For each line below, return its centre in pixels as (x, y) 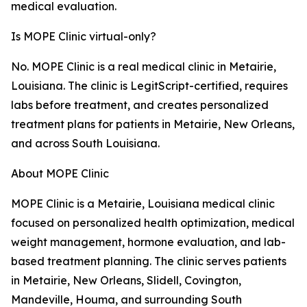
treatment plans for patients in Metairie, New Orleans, (153, 124)
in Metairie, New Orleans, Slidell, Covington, (126, 281)
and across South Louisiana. (85, 144)
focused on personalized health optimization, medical (153, 223)
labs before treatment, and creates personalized (140, 105)
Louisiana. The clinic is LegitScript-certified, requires (149, 86)
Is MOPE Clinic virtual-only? (84, 37)
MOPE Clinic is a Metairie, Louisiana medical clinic (143, 204)
